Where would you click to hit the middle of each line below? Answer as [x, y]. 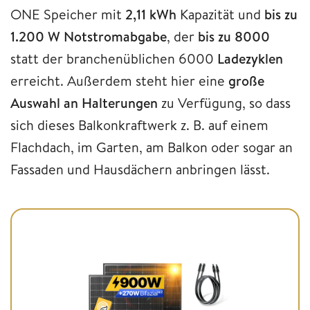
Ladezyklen [250, 58]
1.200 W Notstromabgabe [89, 36]
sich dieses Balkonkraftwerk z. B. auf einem [139, 125]
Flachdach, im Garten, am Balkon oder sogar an [152, 147]
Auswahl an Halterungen [84, 102]
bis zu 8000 [234, 36]
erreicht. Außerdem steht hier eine [119, 80]
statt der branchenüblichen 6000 [114, 58]
